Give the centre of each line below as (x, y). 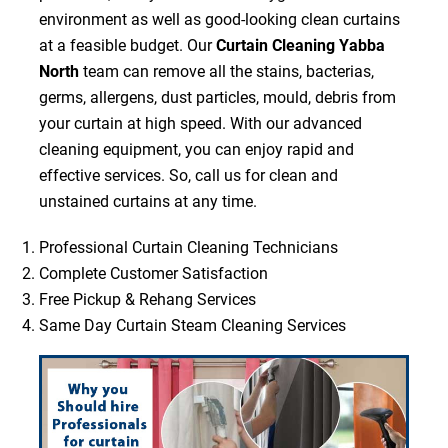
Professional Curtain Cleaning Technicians (188, 248)
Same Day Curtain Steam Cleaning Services (192, 326)
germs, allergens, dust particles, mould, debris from (217, 98)
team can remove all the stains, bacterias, (226, 72)
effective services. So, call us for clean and (188, 176)
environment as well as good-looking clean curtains (219, 20)
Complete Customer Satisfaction (153, 274)
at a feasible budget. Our (127, 46)
